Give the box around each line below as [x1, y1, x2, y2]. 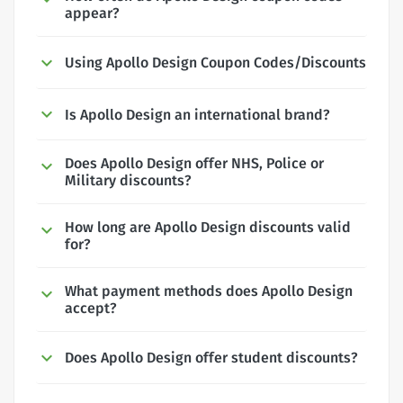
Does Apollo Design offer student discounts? [65, 349, 358, 367]
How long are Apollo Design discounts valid [65, 219, 351, 237]
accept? [65, 300, 117, 318]
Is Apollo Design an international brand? [65, 105, 330, 123]
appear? [65, 4, 120, 22]
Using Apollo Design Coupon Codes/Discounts [65, 53, 366, 71]
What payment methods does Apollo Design [65, 282, 353, 300]
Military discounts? [65, 172, 192, 190]
